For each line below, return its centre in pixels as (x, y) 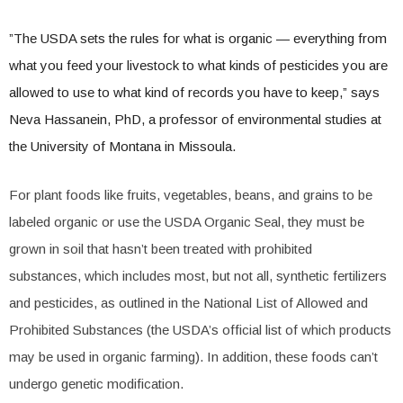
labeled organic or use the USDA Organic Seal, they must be (187, 222)
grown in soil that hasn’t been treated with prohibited (161, 249)
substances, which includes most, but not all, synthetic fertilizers (198, 276)
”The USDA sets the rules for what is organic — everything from (198, 38)
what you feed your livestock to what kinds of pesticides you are (198, 65)
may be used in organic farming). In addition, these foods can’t (193, 357)
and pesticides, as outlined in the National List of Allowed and (188, 303)
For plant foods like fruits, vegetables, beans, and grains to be (191, 195)
